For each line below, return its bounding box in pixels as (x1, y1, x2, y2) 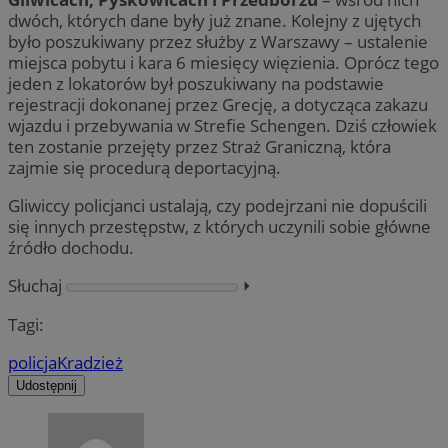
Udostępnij (16, 377, 77, 393)
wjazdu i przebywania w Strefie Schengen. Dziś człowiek (8, 114, 437, 138)
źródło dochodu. (8, 236, 134, 260)
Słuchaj (8, 274, 62, 298)
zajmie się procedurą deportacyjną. (8, 156, 281, 180)
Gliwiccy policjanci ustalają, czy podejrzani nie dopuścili (8, 194, 427, 218)
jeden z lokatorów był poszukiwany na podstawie (8, 72, 384, 96)
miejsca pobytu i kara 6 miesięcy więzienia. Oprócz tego (8, 51, 439, 75)
